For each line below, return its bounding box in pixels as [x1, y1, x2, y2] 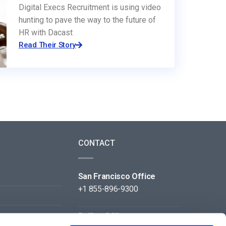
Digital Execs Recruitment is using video [19, 2, 161, 12]
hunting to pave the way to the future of [19, 15, 156, 25]
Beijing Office [78, 211, 129, 221]
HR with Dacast [19, 27, 73, 37]
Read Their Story [19, 40, 76, 49]
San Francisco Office [78, 171, 156, 181]
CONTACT [78, 138, 115, 148]
